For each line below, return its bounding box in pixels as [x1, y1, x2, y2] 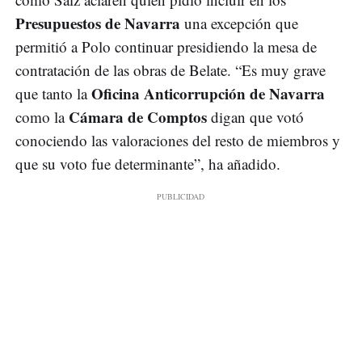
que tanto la [15, 82, 91, 103]
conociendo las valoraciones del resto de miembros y [15, 129, 340, 150]
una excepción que [180, 12, 298, 33]
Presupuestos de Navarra [15, 11, 180, 34]
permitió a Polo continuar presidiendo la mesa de [15, 36, 317, 57]
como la [15, 106, 69, 127]
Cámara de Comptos [69, 105, 207, 128]
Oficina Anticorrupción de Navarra [91, 82, 325, 104]
